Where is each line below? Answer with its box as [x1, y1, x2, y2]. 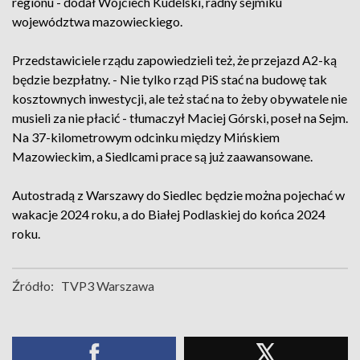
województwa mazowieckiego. [12, 14, 182, 29]
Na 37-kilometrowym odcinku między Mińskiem [12, 129, 280, 145]
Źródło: [12, 278, 54, 293]
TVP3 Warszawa [61, 278, 154, 293]
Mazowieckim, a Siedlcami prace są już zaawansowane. [12, 149, 313, 164]
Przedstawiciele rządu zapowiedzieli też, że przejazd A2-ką [12, 52, 337, 67]
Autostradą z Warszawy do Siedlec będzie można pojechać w [12, 187, 345, 202]
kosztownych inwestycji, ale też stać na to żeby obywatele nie [12, 91, 347, 106]
